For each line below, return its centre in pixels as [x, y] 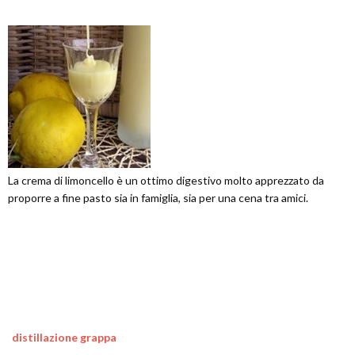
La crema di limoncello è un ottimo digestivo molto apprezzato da [166, 181]
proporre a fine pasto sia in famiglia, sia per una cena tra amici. [158, 198]
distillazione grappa [64, 338]
